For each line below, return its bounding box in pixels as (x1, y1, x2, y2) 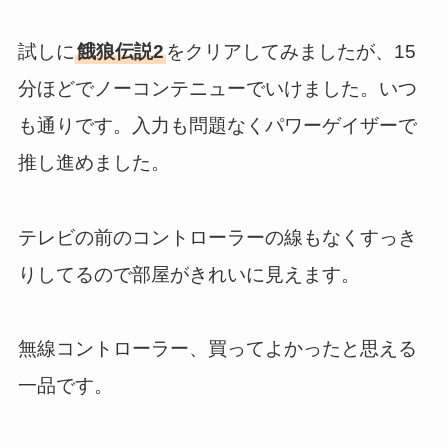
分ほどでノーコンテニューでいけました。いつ (17, 78, 417, 100)
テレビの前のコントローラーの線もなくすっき (17, 226, 417, 248)
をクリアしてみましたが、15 (165, 41, 416, 63)
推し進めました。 (17, 152, 170, 174)
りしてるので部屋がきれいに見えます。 (17, 263, 360, 285)
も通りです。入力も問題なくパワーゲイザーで (17, 115, 417, 137)
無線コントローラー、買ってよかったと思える (17, 338, 417, 360)
